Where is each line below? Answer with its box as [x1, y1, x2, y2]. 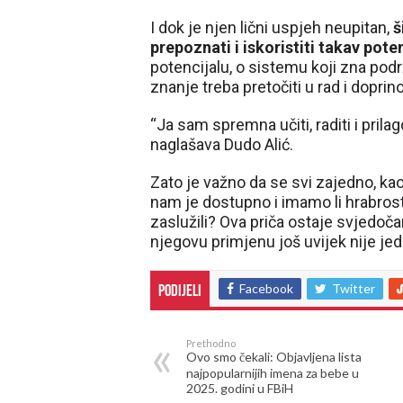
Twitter [332, 281, 375, 296]
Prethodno [186, 337, 236, 349]
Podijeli [158, 283, 201, 300]
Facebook [239, 281, 293, 296]
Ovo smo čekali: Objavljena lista [186, 349, 362, 364]
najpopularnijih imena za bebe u [186, 365, 359, 381]
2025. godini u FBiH [186, 381, 293, 396]
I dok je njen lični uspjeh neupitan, [150, 18, 393, 37]
